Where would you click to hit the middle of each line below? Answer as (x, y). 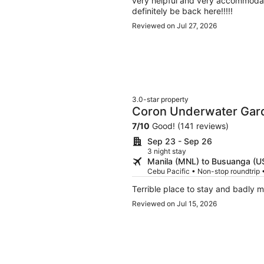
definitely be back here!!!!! (182, 11)
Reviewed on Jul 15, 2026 (174, 203)
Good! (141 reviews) (189, 126)
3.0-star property (160, 99)
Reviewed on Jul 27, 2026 (174, 25)
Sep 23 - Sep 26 (180, 141)
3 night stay (167, 151)
